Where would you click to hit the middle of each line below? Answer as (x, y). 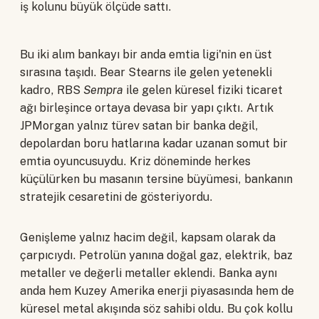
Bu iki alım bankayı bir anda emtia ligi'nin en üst (146, 54)
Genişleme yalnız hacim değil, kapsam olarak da (148, 237)
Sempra (103, 90)
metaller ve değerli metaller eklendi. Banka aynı (148, 273)
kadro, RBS (52, 90)
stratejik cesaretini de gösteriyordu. (116, 197)
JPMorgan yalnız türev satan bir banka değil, (139, 125)
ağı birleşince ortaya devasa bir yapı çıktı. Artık (147, 108)
